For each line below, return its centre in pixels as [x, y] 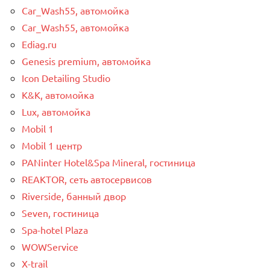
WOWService [50, 246]
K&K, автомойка [58, 94]
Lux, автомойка [56, 111]
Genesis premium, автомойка [86, 61]
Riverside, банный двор [74, 196]
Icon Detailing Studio [66, 77]
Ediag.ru [39, 44]
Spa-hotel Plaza [55, 229]
